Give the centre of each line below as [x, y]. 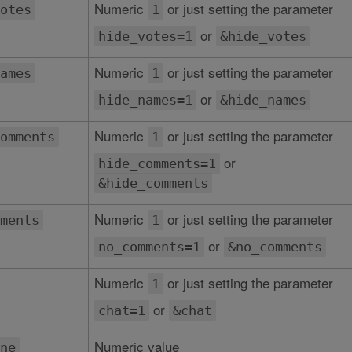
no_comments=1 [149, 247]
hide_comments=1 [157, 163]
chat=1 [121, 310]
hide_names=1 [145, 100]
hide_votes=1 [145, 36]
